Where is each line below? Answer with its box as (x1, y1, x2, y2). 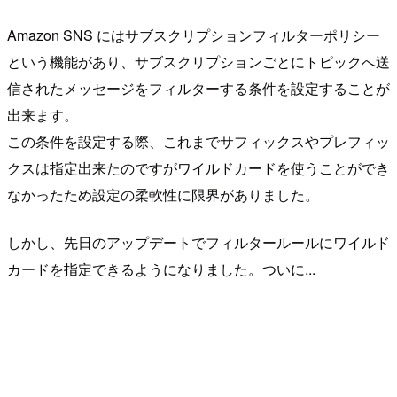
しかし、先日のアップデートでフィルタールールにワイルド (7, 231, 390, 253)
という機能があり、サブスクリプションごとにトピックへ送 (7, 51, 390, 72)
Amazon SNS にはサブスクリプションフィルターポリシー (7, 24, 380, 45)
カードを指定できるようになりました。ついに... (7, 258, 315, 279)
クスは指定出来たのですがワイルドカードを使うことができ (7, 157, 390, 178)
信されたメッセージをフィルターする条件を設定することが (7, 77, 390, 98)
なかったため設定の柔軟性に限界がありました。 (7, 183, 319, 205)
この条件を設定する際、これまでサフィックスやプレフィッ (7, 130, 390, 152)
